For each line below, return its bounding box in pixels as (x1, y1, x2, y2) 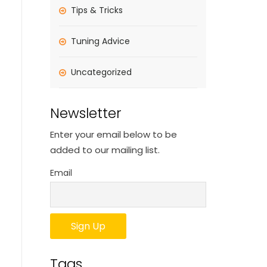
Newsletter (49, 104, 122, 123)
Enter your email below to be (49, 128, 177, 141)
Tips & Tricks (70, 4, 123, 16)
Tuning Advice (70, 35, 130, 47)
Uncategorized (70, 66, 132, 78)
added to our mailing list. (49, 144, 160, 156)
